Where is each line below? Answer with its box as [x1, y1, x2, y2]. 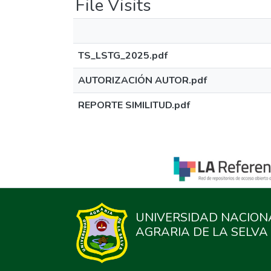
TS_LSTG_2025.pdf [78, 49, 168, 62]
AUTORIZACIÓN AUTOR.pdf [78, 74, 207, 87]
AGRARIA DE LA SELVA [135, 224, 269, 240]
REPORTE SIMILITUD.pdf [78, 99, 190, 112]
